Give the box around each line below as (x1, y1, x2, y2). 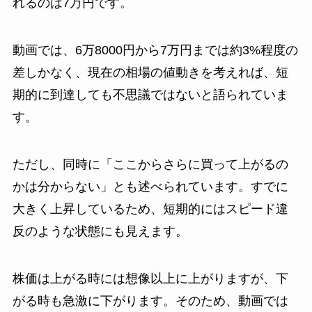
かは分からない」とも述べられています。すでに (12, 180, 288, 194)
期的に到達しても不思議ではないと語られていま (12, 88, 288, 102)
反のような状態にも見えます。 (12, 224, 188, 239)
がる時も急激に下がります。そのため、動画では (12, 293, 288, 308)
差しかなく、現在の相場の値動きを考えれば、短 (12, 65, 288, 80)
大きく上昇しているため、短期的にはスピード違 (12, 202, 288, 217)
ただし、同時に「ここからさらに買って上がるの (12, 157, 288, 172)
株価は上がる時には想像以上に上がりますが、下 (12, 271, 288, 286)
